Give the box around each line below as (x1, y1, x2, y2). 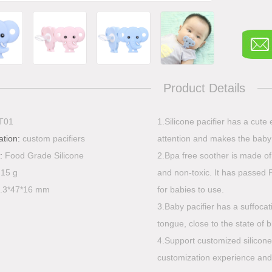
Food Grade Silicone (5, 151, 84, 160)
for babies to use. (157, 185, 224, 194)
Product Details (163, 81, 245, 95)
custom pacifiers (22, 134, 85, 143)
